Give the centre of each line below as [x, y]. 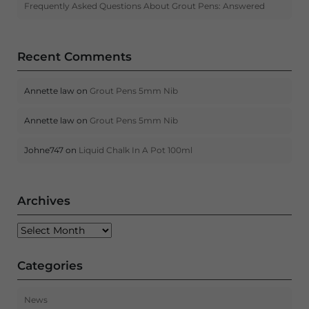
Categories [50, 265]
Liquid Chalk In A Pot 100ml [136, 150]
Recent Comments [74, 56]
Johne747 [44, 150]
